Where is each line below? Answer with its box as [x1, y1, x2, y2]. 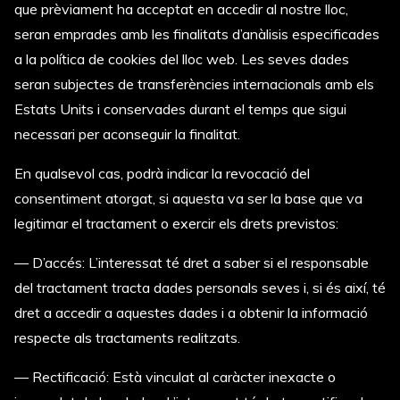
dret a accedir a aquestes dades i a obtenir [14, 304, 287, 321]
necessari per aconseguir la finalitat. [14, 125, 240, 143]
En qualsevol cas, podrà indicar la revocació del [14, 164, 310, 182]
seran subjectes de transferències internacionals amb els [14, 75, 374, 93]
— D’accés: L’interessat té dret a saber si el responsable [14, 254, 369, 271]
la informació [287, 304, 368, 321]
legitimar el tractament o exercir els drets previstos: [14, 214, 338, 232]
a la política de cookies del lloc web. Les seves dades [14, 50, 349, 68]
